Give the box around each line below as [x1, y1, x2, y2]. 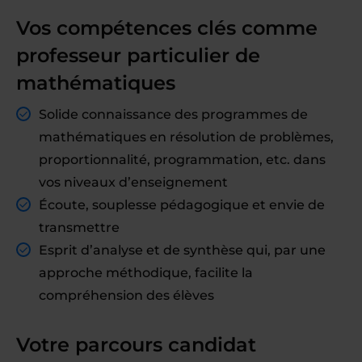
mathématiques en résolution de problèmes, [39, 129, 334, 145]
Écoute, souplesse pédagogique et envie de [39, 197, 325, 213]
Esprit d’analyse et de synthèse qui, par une [39, 242, 326, 258]
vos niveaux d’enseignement [39, 175, 228, 190]
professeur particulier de [16, 44, 260, 67]
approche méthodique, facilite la [39, 265, 253, 280]
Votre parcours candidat [16, 333, 262, 356]
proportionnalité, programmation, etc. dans [39, 152, 326, 167]
